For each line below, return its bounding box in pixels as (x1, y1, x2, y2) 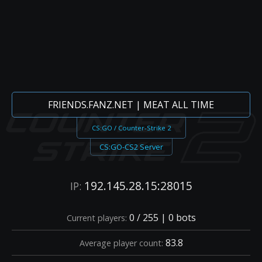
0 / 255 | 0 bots (126, 211, 196, 224)
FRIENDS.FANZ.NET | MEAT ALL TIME (48, 98, 214, 111)
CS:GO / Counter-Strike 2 (91, 123, 171, 132)
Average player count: (79, 237, 163, 249)
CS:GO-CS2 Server (99, 142, 163, 152)
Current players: (66, 212, 127, 223)
